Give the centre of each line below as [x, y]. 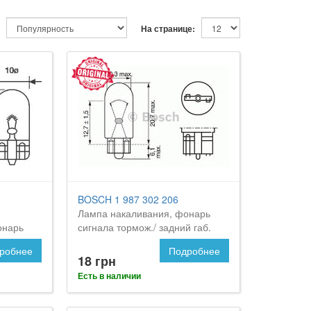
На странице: [168, 28]
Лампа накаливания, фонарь [144, 213]
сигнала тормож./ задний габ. [145, 227]
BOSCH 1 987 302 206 [128, 199]
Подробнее [194, 250]
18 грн [97, 261]
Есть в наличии [110, 275]
